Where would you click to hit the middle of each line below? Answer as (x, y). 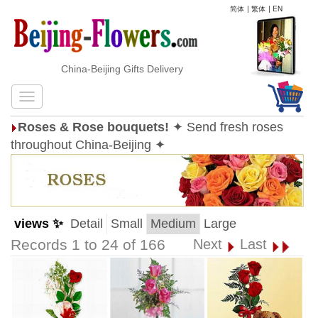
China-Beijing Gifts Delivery (107, 69)
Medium (173, 224)
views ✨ (39, 224)
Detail (87, 224)
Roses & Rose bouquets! (93, 127)
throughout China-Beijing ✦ (88, 145)
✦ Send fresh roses (228, 127)
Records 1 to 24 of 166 (88, 245)
